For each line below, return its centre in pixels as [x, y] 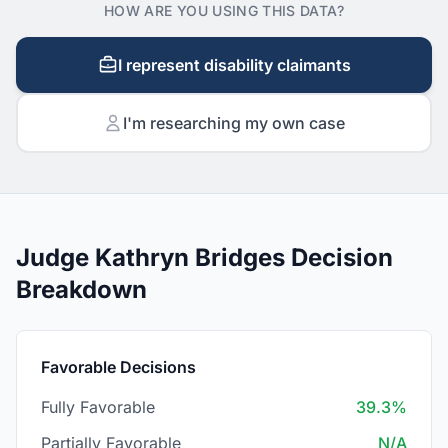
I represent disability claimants [234, 65]
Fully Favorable [98, 407]
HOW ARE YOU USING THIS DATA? [224, 10]
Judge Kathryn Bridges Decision [204, 257]
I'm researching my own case [234, 123]
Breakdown [81, 289]
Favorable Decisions [118, 367]
